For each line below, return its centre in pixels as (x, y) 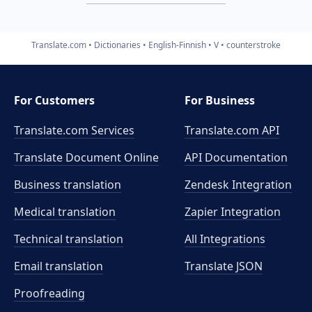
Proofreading (49, 293)
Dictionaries (117, 45)
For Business (220, 100)
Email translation (58, 266)
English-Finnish (177, 45)
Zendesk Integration (239, 185)
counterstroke (253, 45)
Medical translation (65, 212)
